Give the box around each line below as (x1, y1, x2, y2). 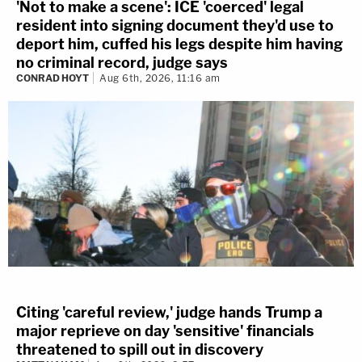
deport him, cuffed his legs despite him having (16, 35, 343, 53)
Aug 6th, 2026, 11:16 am (99, 71, 221, 84)
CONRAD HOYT (16, 71, 89, 84)
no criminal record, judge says (16, 53, 228, 71)
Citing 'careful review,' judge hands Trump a (16, 303, 322, 321)
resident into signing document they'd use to (16, 16, 334, 34)
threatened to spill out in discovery (16, 340, 263, 358)
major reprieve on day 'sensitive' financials (16, 322, 314, 339)
